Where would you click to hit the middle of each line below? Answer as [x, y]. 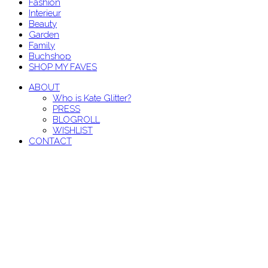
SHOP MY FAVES [63, 67]
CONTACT [50, 141]
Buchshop [50, 56]
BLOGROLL [76, 119]
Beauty [43, 24]
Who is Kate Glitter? [92, 98]
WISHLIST [73, 130]
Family [42, 45]
